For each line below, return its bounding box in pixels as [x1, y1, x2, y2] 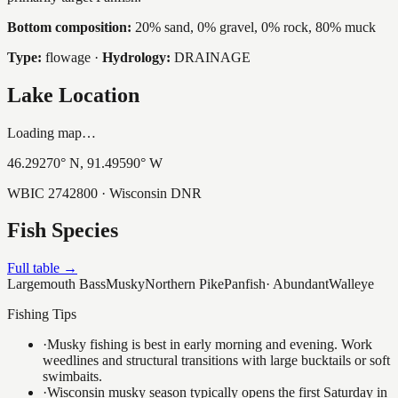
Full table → [7, 260, 77, 276]
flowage [45, 49, 91, 65]
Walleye [329, 276, 374, 292]
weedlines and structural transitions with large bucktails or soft [43, 353, 390, 369]
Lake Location [7, 83, 139, 107]
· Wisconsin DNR [98, 185, 202, 201]
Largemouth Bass [7, 276, 106, 292]
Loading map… [7, 124, 96, 140]
